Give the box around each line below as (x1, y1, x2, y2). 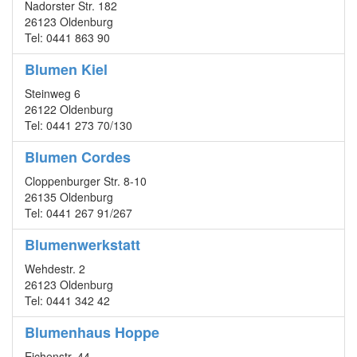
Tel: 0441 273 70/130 (25, 117, 132, 134)
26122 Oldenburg (25, 101, 113, 118)
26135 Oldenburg (25, 189, 113, 206)
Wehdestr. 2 (25, 261, 85, 277)
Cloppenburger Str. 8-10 (25, 173, 147, 190)
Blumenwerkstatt (25, 234, 140, 256)
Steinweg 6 (25, 85, 80, 102)
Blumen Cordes (25, 147, 131, 168)
